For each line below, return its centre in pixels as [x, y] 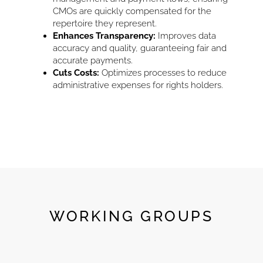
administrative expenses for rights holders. [138, 85]
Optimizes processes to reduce [163, 73]
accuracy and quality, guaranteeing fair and [140, 48]
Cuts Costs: [76, 73]
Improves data [186, 36]
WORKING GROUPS [131, 216]
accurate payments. [93, 61]
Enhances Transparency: [104, 36]
